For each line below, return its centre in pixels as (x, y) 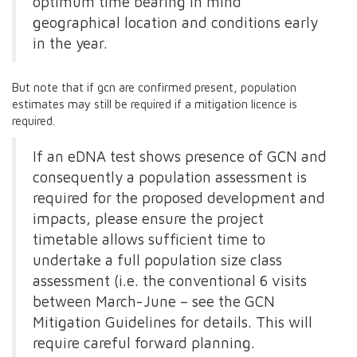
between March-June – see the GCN (154, 301)
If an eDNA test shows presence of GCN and (180, 156)
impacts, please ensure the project (148, 218)
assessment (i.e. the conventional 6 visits (170, 280)
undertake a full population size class (157, 259)
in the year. (70, 43)
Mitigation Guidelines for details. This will (173, 322)
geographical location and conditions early (175, 22)
